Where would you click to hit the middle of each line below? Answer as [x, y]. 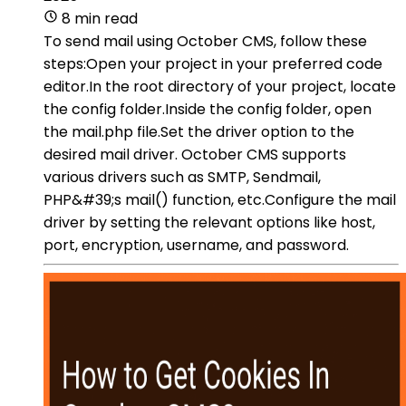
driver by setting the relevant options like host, [209, 222]
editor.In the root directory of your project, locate [220, 86]
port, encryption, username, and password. [196, 245]
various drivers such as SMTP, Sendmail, [182, 177]
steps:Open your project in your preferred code [213, 63]
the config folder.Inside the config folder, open [208, 109]
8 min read [100, 18]
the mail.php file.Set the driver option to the [199, 131]
